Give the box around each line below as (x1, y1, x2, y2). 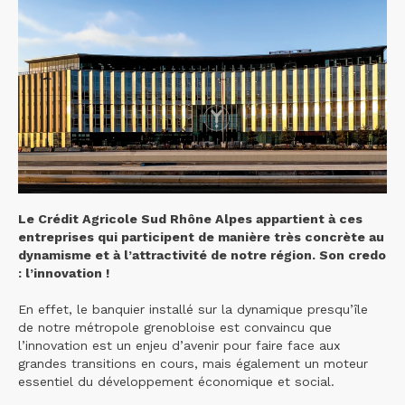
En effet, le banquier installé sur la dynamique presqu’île (18, 301, 368, 316)
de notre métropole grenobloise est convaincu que (18, 319, 332, 334)
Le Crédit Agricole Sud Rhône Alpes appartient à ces (18, 211, 363, 226)
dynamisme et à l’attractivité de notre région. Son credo (18, 247, 386, 262)
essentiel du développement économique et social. (18, 373, 334, 389)
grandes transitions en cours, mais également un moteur (18, 355, 368, 371)
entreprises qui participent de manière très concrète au (18, 229, 384, 244)
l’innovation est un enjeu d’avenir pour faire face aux (18, 337, 341, 353)
